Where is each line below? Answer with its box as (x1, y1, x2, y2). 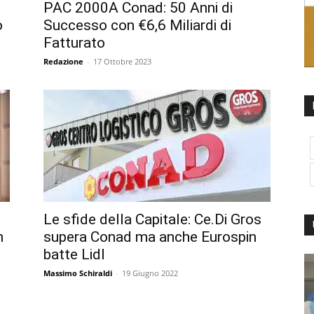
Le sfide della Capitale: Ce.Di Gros (43, 210, 261, 228)
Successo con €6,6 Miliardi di (43, 16, 231, 34)
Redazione (43, 55, 83, 67)
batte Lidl (43, 245, 105, 263)
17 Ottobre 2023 (93, 55, 151, 67)
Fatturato (43, 34, 105, 51)
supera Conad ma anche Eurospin (43, 228, 257, 245)
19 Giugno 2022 (122, 267, 178, 278)
